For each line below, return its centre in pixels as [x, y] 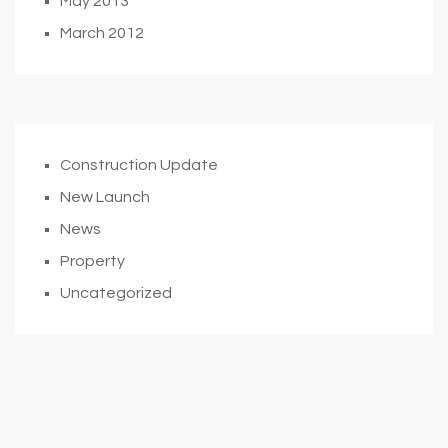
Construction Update [139, 164]
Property [92, 260]
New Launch [105, 196]
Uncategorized [116, 292]
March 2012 [102, 32]
